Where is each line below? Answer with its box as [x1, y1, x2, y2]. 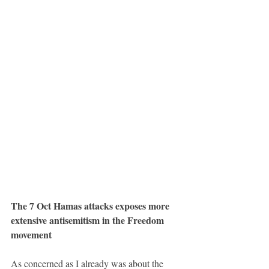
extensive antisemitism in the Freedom [11, 213, 166, 227]
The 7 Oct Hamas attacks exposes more [11, 198, 172, 213]
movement [11, 227, 52, 241]
